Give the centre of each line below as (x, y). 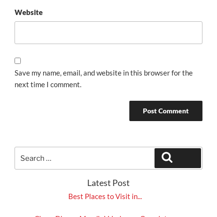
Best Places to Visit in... (105, 196)
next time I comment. (48, 84)
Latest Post (108, 182)
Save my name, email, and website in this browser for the (104, 72)
